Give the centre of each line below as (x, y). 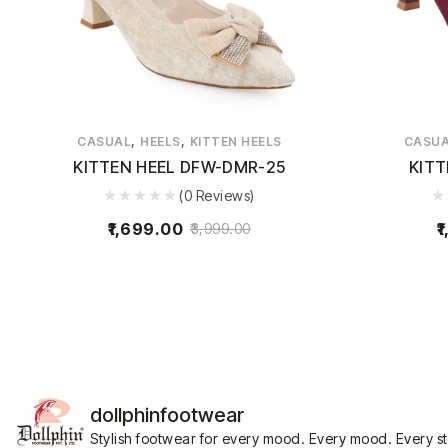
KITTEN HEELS (235, 141)
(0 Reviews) (217, 195)
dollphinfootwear (167, 414)
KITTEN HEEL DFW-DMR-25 (179, 166)
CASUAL (104, 141)
